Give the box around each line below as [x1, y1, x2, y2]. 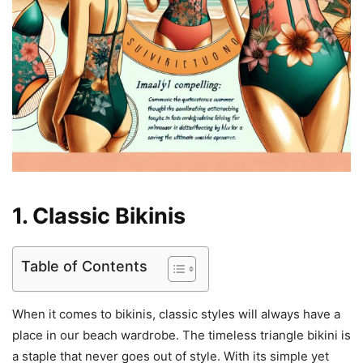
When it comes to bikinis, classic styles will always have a [12, 306, 340, 322]
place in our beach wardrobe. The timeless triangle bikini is [12, 327, 351, 344]
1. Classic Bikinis [12, 203, 186, 230]
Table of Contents [21, 258, 147, 275]
